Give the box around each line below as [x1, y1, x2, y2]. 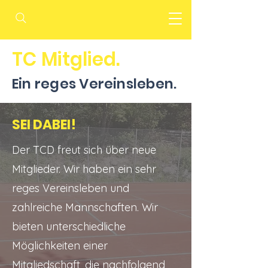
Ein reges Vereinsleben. [12, 74, 177, 93]
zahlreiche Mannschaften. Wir [12, 200, 158, 214]
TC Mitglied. [12, 46, 120, 72]
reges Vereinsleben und [12, 181, 129, 195]
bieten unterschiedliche [12, 220, 126, 233]
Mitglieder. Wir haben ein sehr [12, 162, 156, 176]
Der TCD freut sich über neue [12, 143, 156, 157]
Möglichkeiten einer [12, 239, 108, 252]
